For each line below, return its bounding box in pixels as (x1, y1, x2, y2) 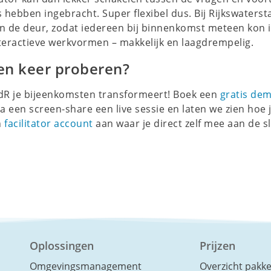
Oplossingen (30, 238, 94, 253)
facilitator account (4, 116, 93, 130)
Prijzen (199, 238, 235, 253)
